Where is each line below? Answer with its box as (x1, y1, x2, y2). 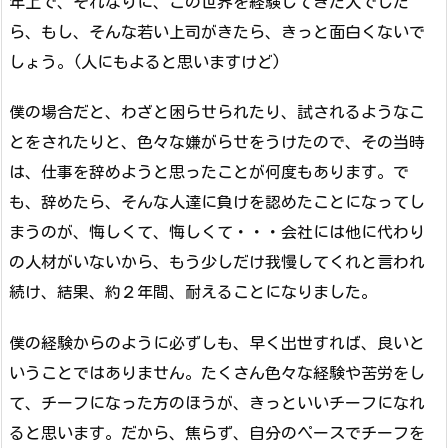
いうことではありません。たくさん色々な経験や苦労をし (9, 365, 425, 382)
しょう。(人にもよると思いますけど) (9, 53, 281, 70)
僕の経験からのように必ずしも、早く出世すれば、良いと (9, 335, 425, 352)
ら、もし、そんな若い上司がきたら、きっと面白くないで (9, 23, 425, 40)
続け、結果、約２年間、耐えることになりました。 (9, 284, 377, 301)
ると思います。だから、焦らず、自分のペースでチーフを (9, 425, 425, 442)
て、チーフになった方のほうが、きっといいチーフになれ (9, 395, 425, 412)
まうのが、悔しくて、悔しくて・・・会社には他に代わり (9, 224, 425, 241)
